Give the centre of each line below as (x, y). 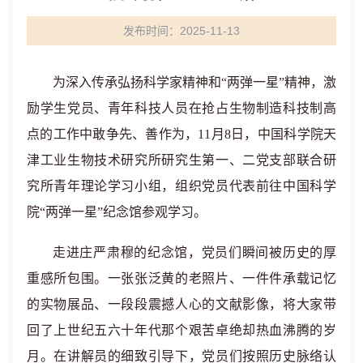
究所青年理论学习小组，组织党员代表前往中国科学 (181, 186)
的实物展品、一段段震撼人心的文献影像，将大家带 (181, 304)
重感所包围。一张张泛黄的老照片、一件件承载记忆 (181, 278)
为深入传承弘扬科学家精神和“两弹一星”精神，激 (194, 82)
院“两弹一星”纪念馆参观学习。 (117, 211)
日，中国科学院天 (284, 134)
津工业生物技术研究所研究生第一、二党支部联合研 (181, 160)
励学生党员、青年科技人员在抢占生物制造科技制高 (181, 108)
